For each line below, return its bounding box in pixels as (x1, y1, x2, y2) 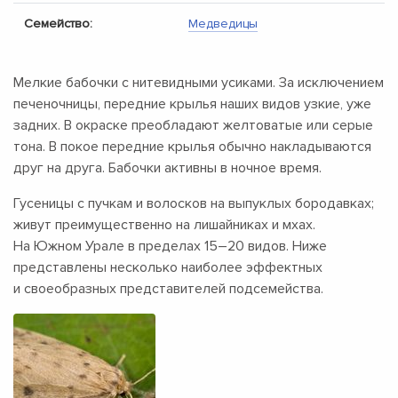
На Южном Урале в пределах (13, 237, 204, 255)
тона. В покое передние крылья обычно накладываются (13, 138, 371, 155)
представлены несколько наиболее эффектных (13, 259, 322, 276)
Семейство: (24, 16, 92, 31)
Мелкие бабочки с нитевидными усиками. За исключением (13, 74, 384, 92)
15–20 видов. (204, 237, 289, 255)
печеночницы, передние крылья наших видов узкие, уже (13, 95, 371, 113)
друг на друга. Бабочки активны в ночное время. (13, 159, 322, 177)
